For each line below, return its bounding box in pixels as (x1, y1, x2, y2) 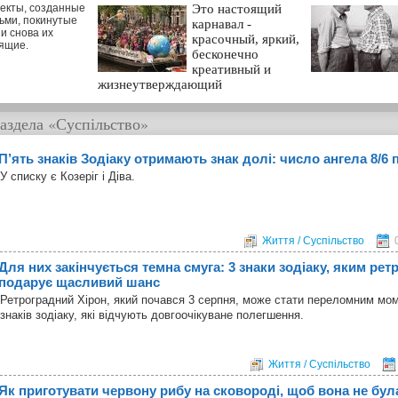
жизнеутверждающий (98, 76, 222, 92)
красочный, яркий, (192, 31, 299, 46)
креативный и (192, 61, 271, 76)
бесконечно (192, 46, 259, 61)
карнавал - (192, 16, 251, 31)
